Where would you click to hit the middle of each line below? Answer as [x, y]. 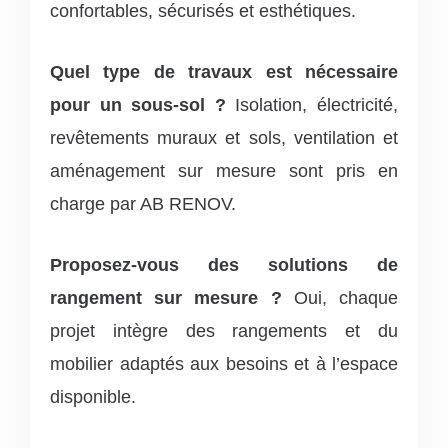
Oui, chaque [340, 297]
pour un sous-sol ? [138, 104]
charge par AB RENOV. [143, 203]
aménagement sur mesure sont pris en [224, 170]
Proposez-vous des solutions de [224, 264]
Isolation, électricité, [312, 104]
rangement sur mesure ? [166, 297]
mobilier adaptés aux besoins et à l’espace [224, 363]
